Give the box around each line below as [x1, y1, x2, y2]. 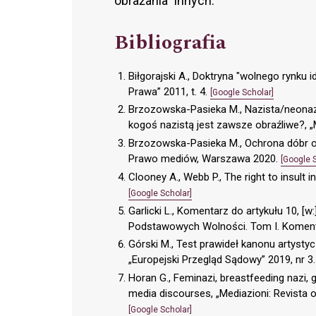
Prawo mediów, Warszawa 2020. [128, 152, 281, 166]
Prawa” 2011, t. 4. [128, 85, 210, 98]
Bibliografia [114, 27, 226, 58]
